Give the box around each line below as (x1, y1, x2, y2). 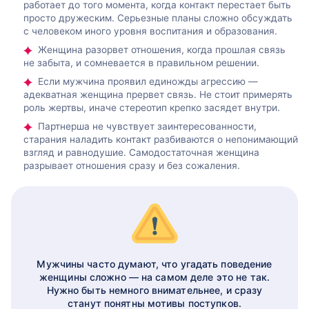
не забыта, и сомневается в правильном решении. (23, 57, 259, 68)
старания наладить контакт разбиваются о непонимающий (23, 134, 298, 146)
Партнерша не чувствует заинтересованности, (38, 121, 257, 132)
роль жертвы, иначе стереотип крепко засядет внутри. (23, 102, 280, 114)
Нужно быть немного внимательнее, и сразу (46, 283, 263, 296)
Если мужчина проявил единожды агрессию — (38, 76, 258, 88)
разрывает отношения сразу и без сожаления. (23, 160, 240, 172)
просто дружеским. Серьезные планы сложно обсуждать (23, 12, 292, 23)
